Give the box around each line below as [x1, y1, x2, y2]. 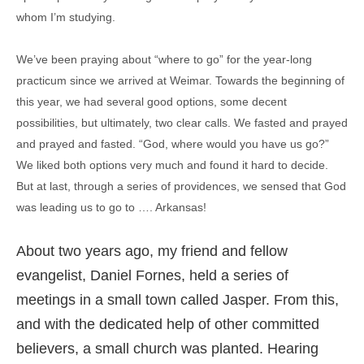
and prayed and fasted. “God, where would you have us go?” [16, 137, 329, 151]
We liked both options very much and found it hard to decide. [16, 158, 328, 172]
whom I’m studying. [16, 11, 115, 24]
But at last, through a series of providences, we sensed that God [16, 180, 346, 193]
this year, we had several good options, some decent [16, 95, 287, 109]
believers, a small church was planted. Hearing [16, 340, 318, 357]
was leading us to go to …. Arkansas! [16, 201, 206, 214]
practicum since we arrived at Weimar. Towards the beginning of [16, 74, 344, 88]
